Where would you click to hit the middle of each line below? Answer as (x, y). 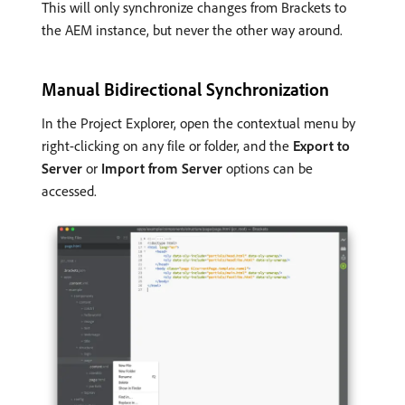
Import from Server (162, 169)
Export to (321, 146)
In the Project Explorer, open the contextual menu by (198, 123)
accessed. (69, 191)
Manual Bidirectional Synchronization (185, 89)
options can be (268, 169)
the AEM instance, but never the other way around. (192, 30)
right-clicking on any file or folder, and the (167, 146)
